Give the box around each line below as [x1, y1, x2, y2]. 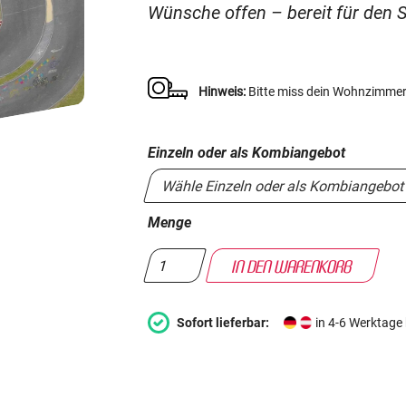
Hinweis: [198, 83, 246, 100]
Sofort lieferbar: [177, 314, 270, 331]
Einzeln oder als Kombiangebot [148, 144, 346, 162]
